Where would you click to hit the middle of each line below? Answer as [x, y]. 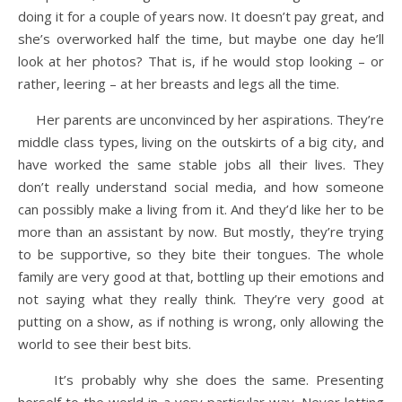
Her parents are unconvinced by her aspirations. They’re [201, 119]
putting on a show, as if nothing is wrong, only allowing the [201, 321]
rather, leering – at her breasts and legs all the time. [179, 83]
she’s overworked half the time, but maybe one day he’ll [201, 39]
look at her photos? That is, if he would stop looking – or [201, 61]
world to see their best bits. [105, 344]
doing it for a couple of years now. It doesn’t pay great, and [201, 16]
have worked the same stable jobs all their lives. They [201, 164]
